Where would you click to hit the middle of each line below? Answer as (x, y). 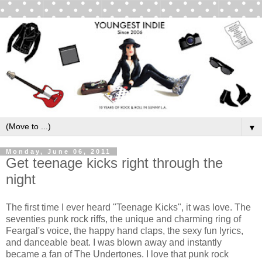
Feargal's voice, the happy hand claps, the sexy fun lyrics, (125, 231)
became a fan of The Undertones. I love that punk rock (117, 254)
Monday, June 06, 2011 (58, 152)
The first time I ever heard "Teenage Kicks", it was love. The (128, 208)
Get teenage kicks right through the (114, 163)
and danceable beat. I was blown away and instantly (114, 243)
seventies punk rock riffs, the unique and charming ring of (123, 219)
